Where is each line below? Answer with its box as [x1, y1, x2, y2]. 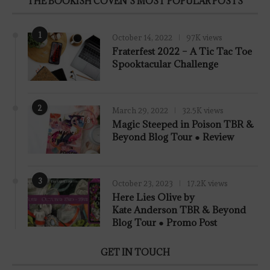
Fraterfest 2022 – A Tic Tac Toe [112, 45, 252, 57]
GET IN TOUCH [100, 246, 170, 258]
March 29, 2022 [112, 105, 168, 115]
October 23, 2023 [112, 178, 173, 188]
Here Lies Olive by [112, 190, 195, 203]
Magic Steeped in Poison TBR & [112, 118, 254, 130]
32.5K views [182, 105, 224, 115]
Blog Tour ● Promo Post [112, 216, 217, 228]
